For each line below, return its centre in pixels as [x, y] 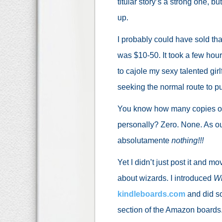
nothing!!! [188, 140]
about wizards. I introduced [166, 178]
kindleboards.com [151, 194]
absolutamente [144, 140]
